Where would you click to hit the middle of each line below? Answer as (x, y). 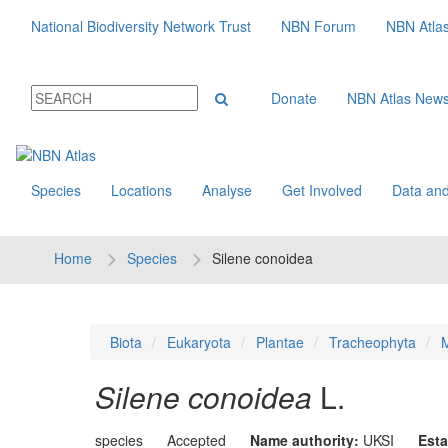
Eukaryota (198, 342)
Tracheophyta (372, 342)
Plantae (279, 342)
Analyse (227, 190)
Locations (141, 190)
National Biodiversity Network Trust (141, 26)
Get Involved (322, 190)
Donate (294, 98)
